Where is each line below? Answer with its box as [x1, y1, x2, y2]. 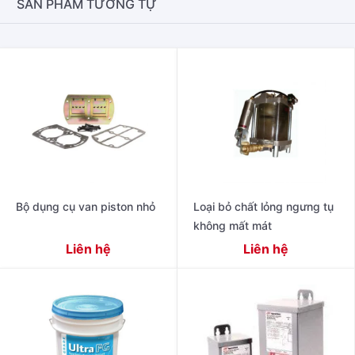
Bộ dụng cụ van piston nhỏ [16, 199, 155, 213]
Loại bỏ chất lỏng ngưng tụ [193, 199, 334, 213]
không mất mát [193, 218, 272, 232]
